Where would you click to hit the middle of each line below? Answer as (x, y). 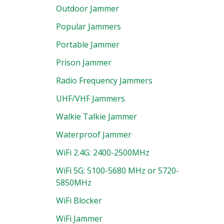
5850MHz (73, 183)
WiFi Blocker (79, 201)
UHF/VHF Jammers (90, 99)
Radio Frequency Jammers (104, 81)
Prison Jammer (83, 63)
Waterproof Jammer (93, 135)
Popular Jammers (88, 27)
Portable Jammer (87, 45)
